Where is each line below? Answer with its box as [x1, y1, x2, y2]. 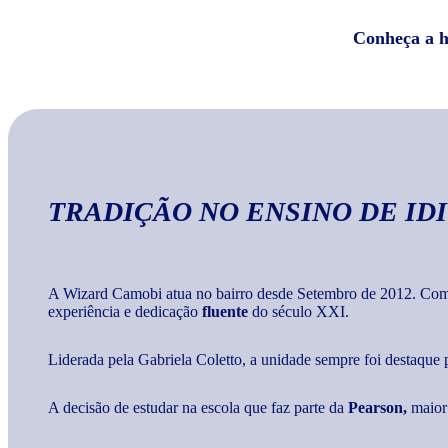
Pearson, [348, 399, 407, 417]
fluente [202, 303, 248, 321]
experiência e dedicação [48, 303, 202, 321]
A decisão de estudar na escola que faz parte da [48, 399, 348, 417]
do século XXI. [248, 303, 349, 321]
